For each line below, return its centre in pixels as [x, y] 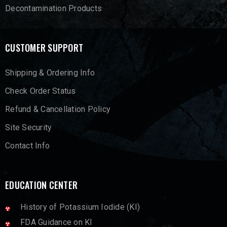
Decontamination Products [53, 8]
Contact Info [27, 146]
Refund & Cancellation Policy [58, 109]
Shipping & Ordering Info [50, 73]
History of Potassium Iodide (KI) [80, 207]
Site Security [29, 127]
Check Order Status [41, 91]
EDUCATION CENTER [41, 185]
